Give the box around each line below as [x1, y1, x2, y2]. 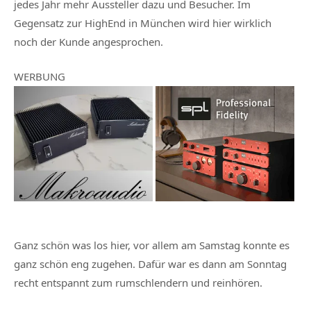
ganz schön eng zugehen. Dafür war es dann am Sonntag [14, 257, 287, 271]
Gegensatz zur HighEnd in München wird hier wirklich [14, 15, 271, 30]
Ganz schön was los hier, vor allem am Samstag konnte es [14, 238, 289, 253]
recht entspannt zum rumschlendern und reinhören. [14, 276, 262, 290]
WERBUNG [14, 69, 65, 83]
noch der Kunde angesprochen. [14, 34, 163, 49]
